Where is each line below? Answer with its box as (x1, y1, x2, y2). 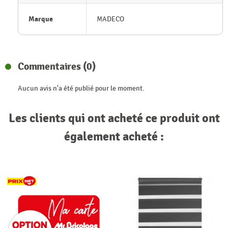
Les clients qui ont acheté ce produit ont (8, 110, 220, 126)
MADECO (96, 15, 124, 24)
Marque (28, 15, 53, 24)
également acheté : (64, 129, 164, 145)
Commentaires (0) (18, 60, 97, 73)
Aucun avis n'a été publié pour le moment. (18, 84, 145, 93)
